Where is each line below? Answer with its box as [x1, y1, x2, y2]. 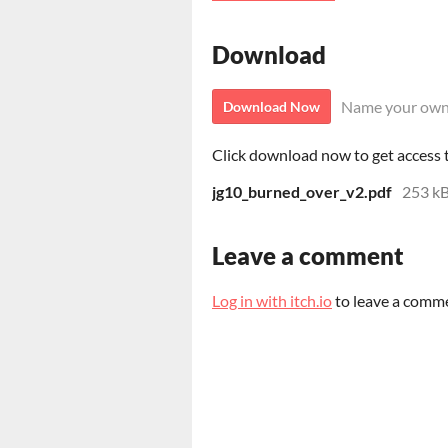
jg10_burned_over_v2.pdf [212, 182, 392, 202]
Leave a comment [212, 241, 404, 271]
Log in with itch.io [212, 291, 332, 311]
